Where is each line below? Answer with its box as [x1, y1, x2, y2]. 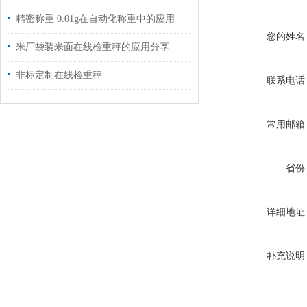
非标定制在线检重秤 [16, 70, 102, 80]
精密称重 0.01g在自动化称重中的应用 [16, 14, 175, 24]
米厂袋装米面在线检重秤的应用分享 [16, 42, 169, 52]
